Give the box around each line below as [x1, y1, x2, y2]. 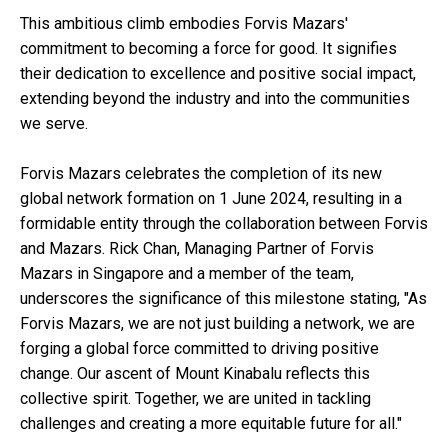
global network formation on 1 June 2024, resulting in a [20, 188, 402, 208]
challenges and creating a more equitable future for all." [20, 413, 402, 433]
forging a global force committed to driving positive [20, 338, 379, 358]
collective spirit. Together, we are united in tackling [20, 388, 371, 408]
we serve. [20, 113, 88, 133]
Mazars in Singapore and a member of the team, [20, 263, 354, 283]
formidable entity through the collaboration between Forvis [20, 213, 428, 233]
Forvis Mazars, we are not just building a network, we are [20, 313, 415, 333]
